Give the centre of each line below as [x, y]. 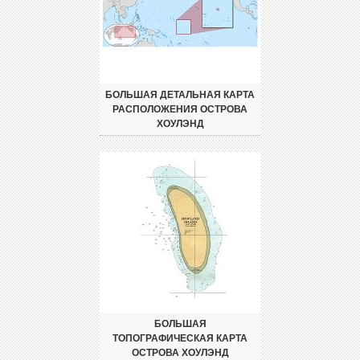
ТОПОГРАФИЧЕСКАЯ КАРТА [180, 339]
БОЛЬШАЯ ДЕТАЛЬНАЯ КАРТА [180, 95]
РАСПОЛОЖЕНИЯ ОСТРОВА [180, 110]
